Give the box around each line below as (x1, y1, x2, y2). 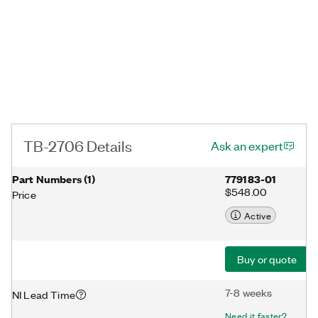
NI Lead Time (12, 287, 75, 302)
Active (244, 208, 271, 222)
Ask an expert (211, 138, 283, 153)
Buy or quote (237, 252, 297, 266)
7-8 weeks (225, 285, 273, 300)
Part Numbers (12, 171, 82, 186)
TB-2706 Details (23, 136, 132, 155)
